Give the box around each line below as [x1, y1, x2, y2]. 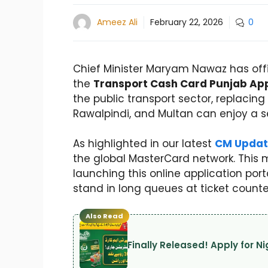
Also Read [86, 211, 123, 221]
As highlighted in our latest [73, 136, 215, 151]
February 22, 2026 [150, 16, 223, 29]
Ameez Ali [97, 16, 138, 29]
